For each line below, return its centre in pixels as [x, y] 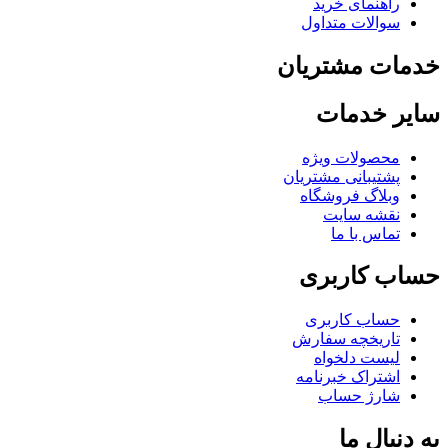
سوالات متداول [350, 22]
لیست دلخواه [357, 358]
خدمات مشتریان [358, 65]
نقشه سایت [361, 214]
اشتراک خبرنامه [348, 377]
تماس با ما [365, 233]
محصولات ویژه [351, 157]
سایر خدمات [378, 113]
